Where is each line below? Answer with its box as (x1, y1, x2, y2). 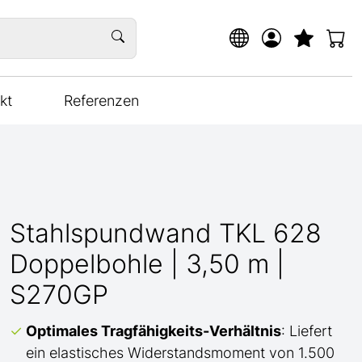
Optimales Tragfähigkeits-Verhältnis (26, 322, 281, 339)
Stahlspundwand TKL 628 (10, 217, 322, 249)
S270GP (10, 279, 108, 310)
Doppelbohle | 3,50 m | (10, 248, 284, 280)
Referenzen (64, 92, 139, 109)
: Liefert (281, 322, 332, 339)
